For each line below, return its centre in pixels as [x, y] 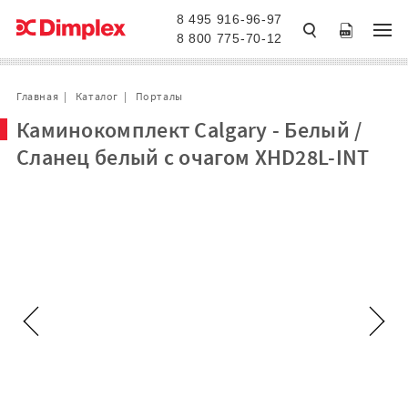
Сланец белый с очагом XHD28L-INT [193, 157]
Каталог [97, 96]
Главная [37, 96]
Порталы [159, 96]
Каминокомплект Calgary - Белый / [189, 130]
